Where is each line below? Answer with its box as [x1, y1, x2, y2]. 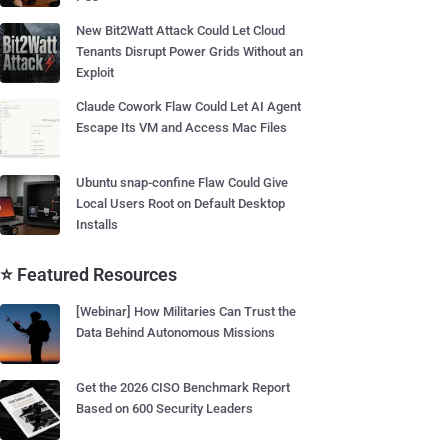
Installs [76, 217, 118, 232]
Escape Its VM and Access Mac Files [76, 120, 287, 135]
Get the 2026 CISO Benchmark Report [76, 380, 290, 395]
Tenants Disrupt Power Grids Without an [76, 44, 303, 59]
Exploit [76, 65, 114, 80]
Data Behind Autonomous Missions [76, 325, 275, 340]
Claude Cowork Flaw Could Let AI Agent [76, 99, 301, 114]
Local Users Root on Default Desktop [76, 196, 285, 211]
